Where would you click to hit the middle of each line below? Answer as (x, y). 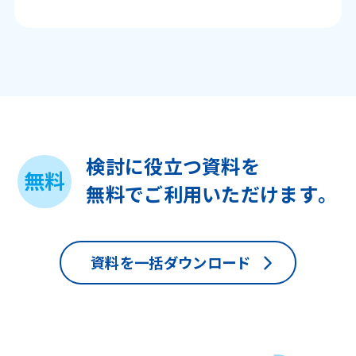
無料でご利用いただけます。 (209, 193)
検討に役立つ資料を (173, 166)
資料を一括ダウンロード (171, 263)
